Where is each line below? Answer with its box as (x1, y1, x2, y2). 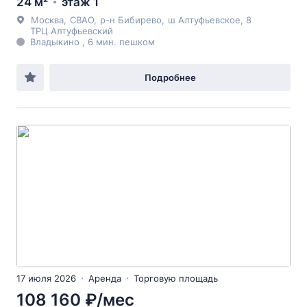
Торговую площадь (134, 273, 218, 284)
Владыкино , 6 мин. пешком (30, 36, 155, 47)
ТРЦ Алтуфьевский (30, 25, 113, 36)
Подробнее (144, 72, 196, 83)
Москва (31, 14, 64, 25)
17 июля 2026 (16, 273, 76, 284)
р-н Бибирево (100, 14, 162, 25)
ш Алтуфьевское (168, 14, 241, 25)
